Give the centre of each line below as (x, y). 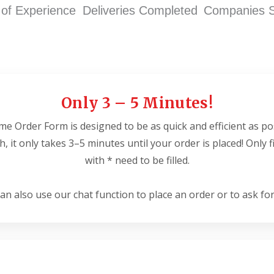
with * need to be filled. (137, 160)
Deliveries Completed (140, 10)
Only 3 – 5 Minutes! (137, 103)
